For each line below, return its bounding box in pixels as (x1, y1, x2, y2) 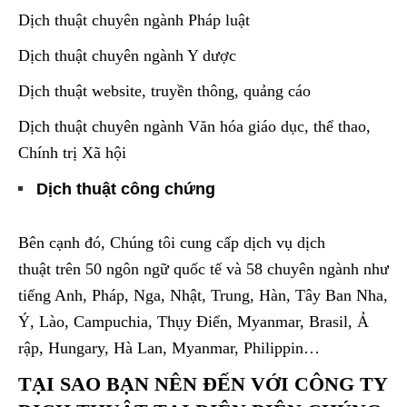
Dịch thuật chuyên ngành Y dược (18, 46, 236, 65)
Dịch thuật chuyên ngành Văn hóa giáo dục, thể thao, (18, 117, 371, 136)
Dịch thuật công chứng (36, 180, 215, 199)
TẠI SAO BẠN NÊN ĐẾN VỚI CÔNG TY (18, 372, 387, 396)
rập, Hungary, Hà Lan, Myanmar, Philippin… (18, 339, 320, 358)
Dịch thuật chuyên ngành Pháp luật (18, 11, 250, 30)
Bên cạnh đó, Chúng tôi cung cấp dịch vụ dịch (18, 233, 325, 253)
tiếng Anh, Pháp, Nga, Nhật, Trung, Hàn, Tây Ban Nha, (18, 286, 388, 305)
